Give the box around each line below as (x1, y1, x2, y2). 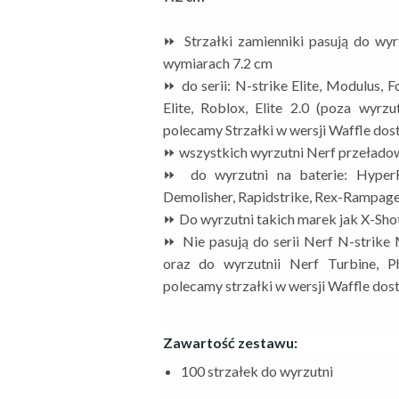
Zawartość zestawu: (162, 334, 297, 351)
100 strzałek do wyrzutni (180, 362, 333, 379)
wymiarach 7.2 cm (162, 54, 273, 71)
